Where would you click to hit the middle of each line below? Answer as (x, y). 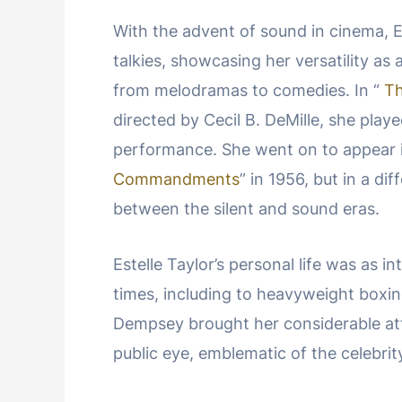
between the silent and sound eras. (246, 209)
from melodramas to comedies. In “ (249, 91)
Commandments (176, 179)
